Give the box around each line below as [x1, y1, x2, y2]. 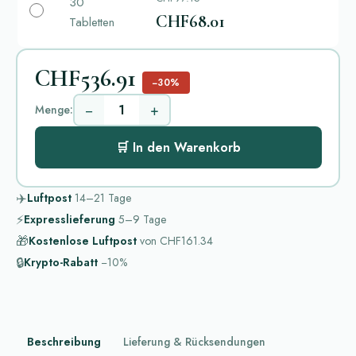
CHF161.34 [157, 232, 213, 249]
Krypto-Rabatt [24, 253, 98, 270]
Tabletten [69, 13, 114, 31]
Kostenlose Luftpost [29, 232, 137, 249]
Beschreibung [27, 333, 101, 350]
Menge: [34, 102, 73, 118]
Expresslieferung [24, 211, 115, 227]
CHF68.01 [156, 10, 225, 32]
